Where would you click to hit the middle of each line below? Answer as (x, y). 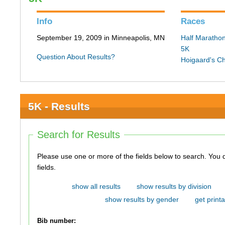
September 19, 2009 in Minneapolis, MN (101, 38)
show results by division (174, 186)
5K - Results (59, 106)
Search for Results (79, 135)
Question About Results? (76, 57)
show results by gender (142, 199)
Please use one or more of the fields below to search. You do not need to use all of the (123, 156)
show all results (96, 186)
